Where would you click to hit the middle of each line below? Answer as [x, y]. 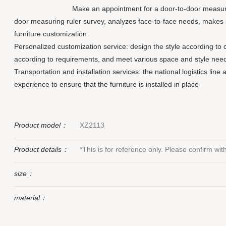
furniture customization [51, 34]
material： [31, 198]
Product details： [42, 149]
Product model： [41, 125]
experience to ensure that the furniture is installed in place [107, 84]
